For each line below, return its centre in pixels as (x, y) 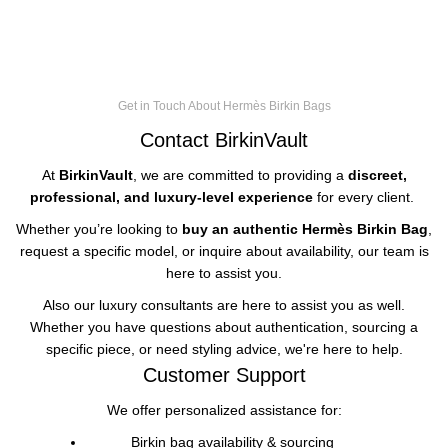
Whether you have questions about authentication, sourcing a (224, 327)
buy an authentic (242, 229)
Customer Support (224, 375)
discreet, (377, 175)
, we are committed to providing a (240, 175)
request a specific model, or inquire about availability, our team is (224, 251)
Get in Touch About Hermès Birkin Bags (224, 106)
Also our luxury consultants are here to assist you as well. (224, 305)
